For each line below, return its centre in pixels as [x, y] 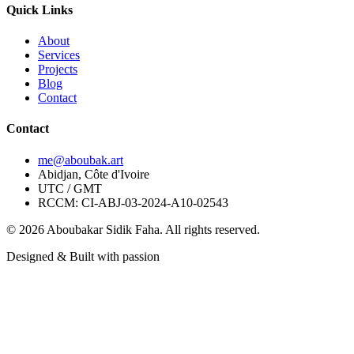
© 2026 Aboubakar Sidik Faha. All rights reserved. [133, 229]
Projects [58, 70]
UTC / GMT [70, 188]
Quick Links [40, 9]
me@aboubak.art [81, 160]
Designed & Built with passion [83, 256]
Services [59, 55]
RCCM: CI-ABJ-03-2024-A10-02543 [133, 202]
